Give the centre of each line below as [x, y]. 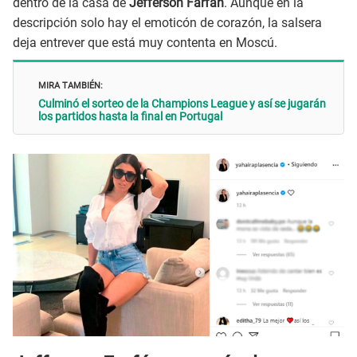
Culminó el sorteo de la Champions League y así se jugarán [182, 103]
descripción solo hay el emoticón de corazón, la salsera [167, 23]
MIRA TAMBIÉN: [71, 84]
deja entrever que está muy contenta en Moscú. [145, 43]
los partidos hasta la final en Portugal [130, 116]
